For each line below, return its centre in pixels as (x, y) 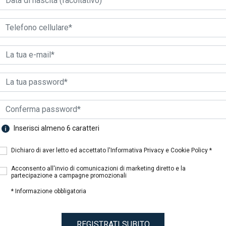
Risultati (115, 64)
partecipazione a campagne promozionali (69, 176)
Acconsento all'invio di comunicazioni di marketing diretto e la (98, 169)
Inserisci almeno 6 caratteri (56, 128)
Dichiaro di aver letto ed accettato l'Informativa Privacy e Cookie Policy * (111, 151)
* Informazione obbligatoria (49, 191)
